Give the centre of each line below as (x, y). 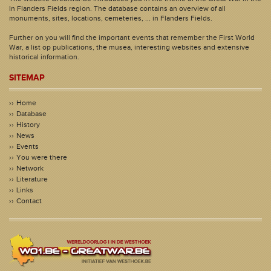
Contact (29, 201)
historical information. (44, 57)
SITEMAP (27, 78)
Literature (32, 179)
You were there (42, 157)
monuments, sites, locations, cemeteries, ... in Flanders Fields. (111, 18)
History (28, 125)
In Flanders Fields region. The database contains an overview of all (117, 8)
